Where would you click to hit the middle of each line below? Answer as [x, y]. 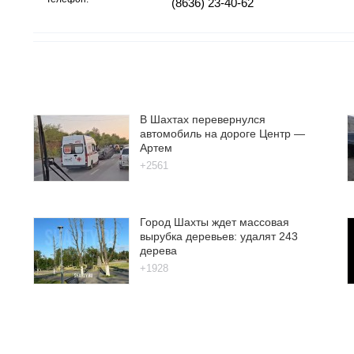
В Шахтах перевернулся [203, 119]
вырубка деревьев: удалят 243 [219, 236]
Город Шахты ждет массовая [215, 222]
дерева [158, 250]
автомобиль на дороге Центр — [222, 133]
